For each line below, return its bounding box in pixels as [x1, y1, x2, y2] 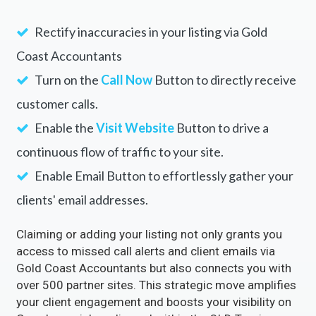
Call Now [100, 72, 152, 88]
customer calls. [16, 96, 98, 112]
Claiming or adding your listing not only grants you [16, 227, 282, 242]
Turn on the [32, 72, 101, 88]
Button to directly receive [152, 72, 296, 88]
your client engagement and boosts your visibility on [16, 295, 291, 310]
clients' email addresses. [16, 192, 148, 208]
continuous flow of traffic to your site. [16, 144, 224, 160]
